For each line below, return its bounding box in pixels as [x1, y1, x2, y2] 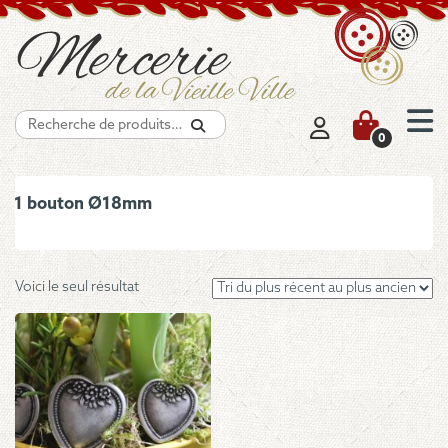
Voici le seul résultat [15, 279, 139, 297]
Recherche [214, 109, 281, 127]
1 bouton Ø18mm [14, 193, 152, 215]
